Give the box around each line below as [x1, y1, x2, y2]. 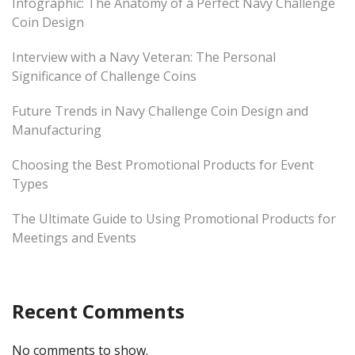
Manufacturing [12, 120, 101, 139]
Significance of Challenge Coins [12, 67, 197, 85]
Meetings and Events [12, 228, 136, 246]
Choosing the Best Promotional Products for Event [12, 155, 314, 174]
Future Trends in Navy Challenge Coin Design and [12, 101, 308, 120]
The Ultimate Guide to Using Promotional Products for [12, 209, 336, 227]
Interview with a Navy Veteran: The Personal [12, 48, 276, 66]
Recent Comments [12, 297, 185, 324]
